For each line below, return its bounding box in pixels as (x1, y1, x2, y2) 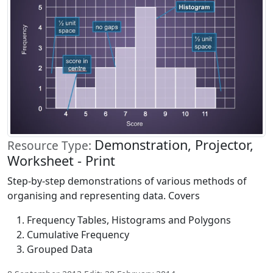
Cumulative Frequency (27, 227, 129, 241)
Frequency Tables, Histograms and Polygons (27, 213, 231, 227)
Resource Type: (7, 137, 94, 154)
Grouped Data (27, 242, 93, 256)
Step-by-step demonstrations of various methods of (7, 174, 247, 188)
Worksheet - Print (7, 151, 115, 169)
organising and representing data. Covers (7, 188, 200, 202)
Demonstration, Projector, (94, 135, 253, 154)
